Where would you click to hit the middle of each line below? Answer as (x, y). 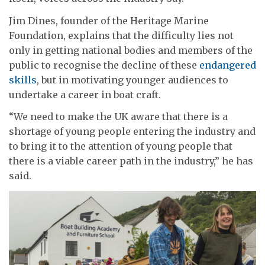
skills (23, 80)
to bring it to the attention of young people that (121, 146)
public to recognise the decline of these (104, 65)
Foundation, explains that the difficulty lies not (121, 35)
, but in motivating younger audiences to (132, 80)
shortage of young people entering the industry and (132, 132)
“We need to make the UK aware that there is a (118, 117)
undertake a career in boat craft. (85, 94)
